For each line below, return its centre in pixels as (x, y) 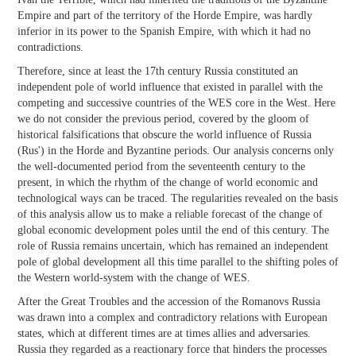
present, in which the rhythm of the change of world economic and (168, 183)
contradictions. (50, 48)
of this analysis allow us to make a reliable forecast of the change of (170, 215)
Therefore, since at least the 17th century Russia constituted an (158, 72)
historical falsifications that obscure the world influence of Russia (164, 135)
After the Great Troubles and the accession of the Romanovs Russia (169, 302)
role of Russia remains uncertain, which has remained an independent (173, 246)
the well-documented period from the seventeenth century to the (161, 167)
